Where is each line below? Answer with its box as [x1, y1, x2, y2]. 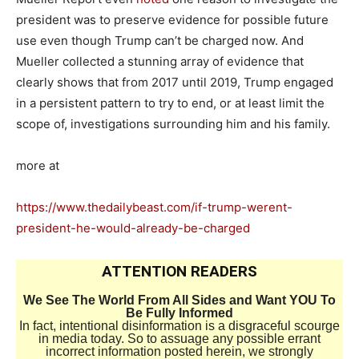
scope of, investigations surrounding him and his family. [16, 115, 330, 131]
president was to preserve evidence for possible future [16, 11, 329, 27]
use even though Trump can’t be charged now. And [16, 32, 304, 48]
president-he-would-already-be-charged [16, 220, 250, 236]
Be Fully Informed [126, 305, 233, 320]
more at [16, 157, 59, 173]
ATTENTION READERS [102, 261, 257, 280]
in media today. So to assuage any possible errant [38, 331, 321, 345]
